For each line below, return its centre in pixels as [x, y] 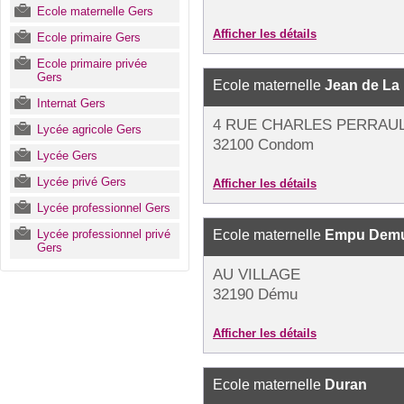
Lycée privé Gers [82, 182]
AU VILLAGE [257, 275]
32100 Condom [263, 145]
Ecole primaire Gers [89, 37]
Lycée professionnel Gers [104, 208]
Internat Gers [71, 103]
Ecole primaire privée [92, 64]
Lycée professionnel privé [104, 234]
